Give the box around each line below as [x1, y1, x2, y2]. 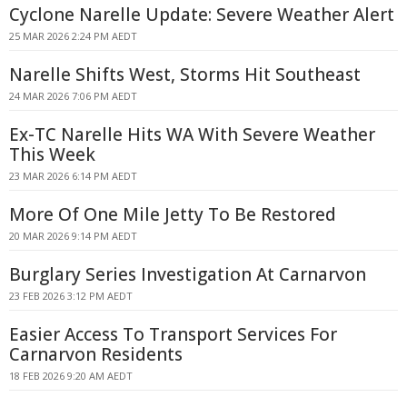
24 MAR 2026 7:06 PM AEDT [9, 89, 137, 103]
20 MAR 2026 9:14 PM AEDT [9, 229, 137, 243]
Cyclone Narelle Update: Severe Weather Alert [9, 3, 394, 26]
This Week [9, 143, 95, 166]
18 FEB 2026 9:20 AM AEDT [9, 369, 133, 382]
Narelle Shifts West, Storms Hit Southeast [9, 63, 361, 86]
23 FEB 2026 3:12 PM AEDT [9, 289, 133, 303]
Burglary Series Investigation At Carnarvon [9, 263, 366, 286]
